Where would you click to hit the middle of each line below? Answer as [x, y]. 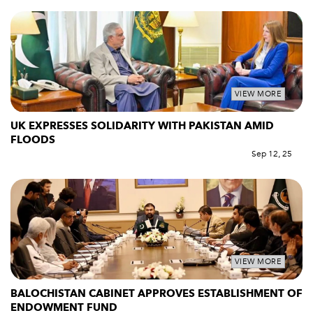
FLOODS [33, 140]
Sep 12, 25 [272, 154]
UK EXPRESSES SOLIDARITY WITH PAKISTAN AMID [142, 126]
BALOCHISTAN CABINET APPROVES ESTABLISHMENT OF [156, 293]
